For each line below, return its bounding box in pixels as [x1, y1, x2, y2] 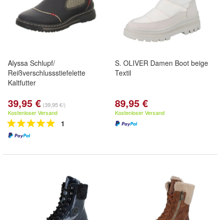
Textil [115, 68, 131, 78]
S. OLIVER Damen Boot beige [115, 58, 208, 68]
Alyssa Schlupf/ [8, 58, 55, 68]
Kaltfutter [8, 78, 36, 87]
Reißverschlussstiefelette [8, 68, 85, 78]
